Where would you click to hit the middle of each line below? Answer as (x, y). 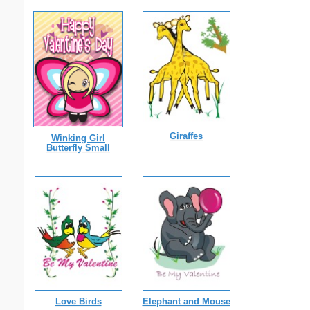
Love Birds (78, 301)
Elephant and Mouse (186, 301)
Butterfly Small (78, 148)
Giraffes (186, 136)
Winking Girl (78, 138)
